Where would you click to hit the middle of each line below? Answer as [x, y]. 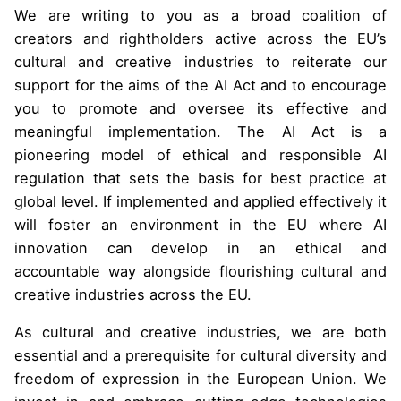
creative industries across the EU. [133, 294]
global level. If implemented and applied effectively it [200, 201]
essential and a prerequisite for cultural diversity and [200, 356]
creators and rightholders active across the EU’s [200, 38]
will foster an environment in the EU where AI [200, 224]
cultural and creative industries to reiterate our [200, 61]
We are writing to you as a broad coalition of [200, 15]
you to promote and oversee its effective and [200, 108]
